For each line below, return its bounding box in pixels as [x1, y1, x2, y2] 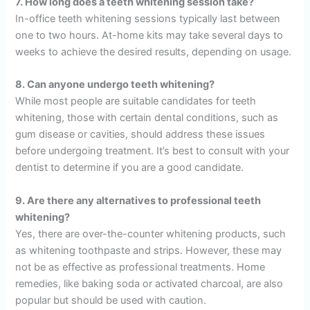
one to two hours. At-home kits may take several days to [15, 29, 284, 42]
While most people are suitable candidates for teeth [15, 95, 257, 108]
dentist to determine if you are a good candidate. [15, 161, 244, 174]
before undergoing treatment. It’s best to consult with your [15, 145, 290, 158]
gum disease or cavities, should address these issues [15, 128, 266, 141]
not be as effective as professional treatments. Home [15, 260, 266, 273]
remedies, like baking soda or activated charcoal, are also [15, 277, 284, 290]
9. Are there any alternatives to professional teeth [15, 194, 262, 207]
